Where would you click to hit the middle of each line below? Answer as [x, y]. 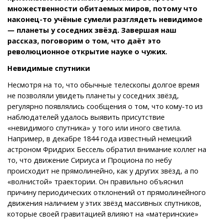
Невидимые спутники [49, 68]
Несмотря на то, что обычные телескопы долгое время [103, 84]
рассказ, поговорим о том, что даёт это [84, 40]
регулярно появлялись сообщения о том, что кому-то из [105, 106]
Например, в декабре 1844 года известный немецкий [99, 138]
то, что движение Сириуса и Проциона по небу [89, 160]
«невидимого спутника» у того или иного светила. [94, 127]
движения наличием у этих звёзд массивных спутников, [104, 203]
